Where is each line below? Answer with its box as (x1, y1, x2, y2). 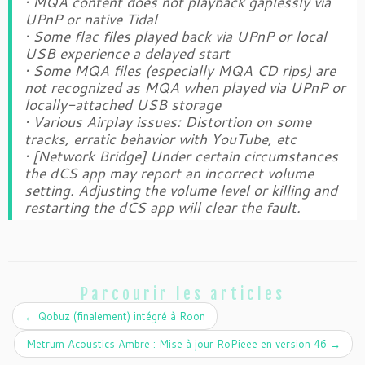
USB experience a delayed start (24, 42, 230, 64)
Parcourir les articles (80, 284, 285, 304)
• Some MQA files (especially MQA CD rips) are (24, 59, 336, 81)
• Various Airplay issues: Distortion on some (24, 111, 311, 132)
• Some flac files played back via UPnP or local (24, 25, 327, 46)
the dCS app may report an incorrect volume (24, 162, 314, 183)
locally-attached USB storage (24, 94, 221, 115)
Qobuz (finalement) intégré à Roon (35, 308, 205, 323)
